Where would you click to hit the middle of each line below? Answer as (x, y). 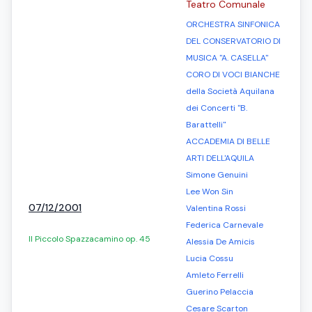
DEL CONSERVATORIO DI (233, 41)
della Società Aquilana (230, 91)
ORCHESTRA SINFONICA (233, 24)
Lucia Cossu (210, 258)
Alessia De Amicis (220, 242)
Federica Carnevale (225, 225)
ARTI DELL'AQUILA (220, 158)
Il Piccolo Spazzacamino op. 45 (89, 239)
